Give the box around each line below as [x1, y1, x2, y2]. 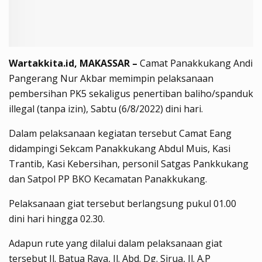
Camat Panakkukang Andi [140, 56, 253, 70]
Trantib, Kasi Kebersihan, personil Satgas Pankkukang [9, 157, 249, 170]
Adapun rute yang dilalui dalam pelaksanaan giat [9, 236, 222, 250]
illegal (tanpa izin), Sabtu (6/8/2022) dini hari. [9, 102, 203, 115]
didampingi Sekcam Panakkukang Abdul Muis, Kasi [9, 142, 230, 155]
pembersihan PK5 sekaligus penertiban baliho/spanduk [9, 87, 253, 100]
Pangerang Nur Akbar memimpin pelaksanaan [9, 71, 213, 85]
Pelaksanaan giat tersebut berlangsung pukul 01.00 [9, 196, 236, 210]
